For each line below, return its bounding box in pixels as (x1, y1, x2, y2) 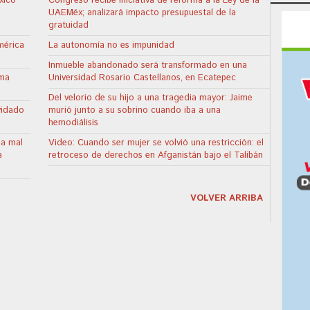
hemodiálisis (48, 116, 99, 129)
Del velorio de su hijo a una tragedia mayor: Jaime (48, 91, 253, 104)
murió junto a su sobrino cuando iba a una (48, 103, 221, 117)
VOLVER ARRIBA (190, 191, 263, 205)
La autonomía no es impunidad (48, 38, 175, 52)
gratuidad (48, 18, 89, 32)
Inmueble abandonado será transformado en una (48, 58, 248, 72)
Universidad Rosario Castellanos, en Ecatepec (48, 71, 237, 84)
